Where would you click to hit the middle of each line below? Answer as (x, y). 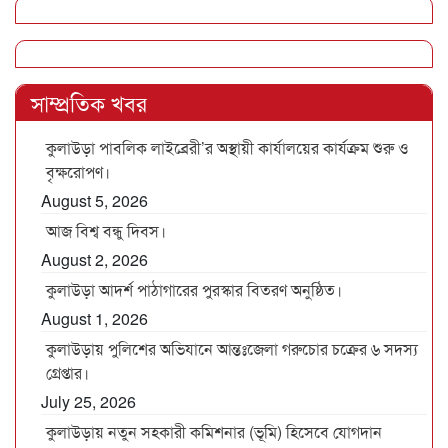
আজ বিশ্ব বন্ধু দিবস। (106, 231)
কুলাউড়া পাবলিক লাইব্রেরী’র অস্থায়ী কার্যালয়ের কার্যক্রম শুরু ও (227, 148)
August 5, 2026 (94, 201)
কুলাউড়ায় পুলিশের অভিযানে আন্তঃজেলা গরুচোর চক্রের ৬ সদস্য (232, 349)
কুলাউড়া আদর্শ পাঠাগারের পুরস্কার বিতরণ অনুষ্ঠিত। (194, 290)
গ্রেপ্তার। (67, 373)
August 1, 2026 (94, 319)
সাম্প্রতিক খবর (89, 103)
